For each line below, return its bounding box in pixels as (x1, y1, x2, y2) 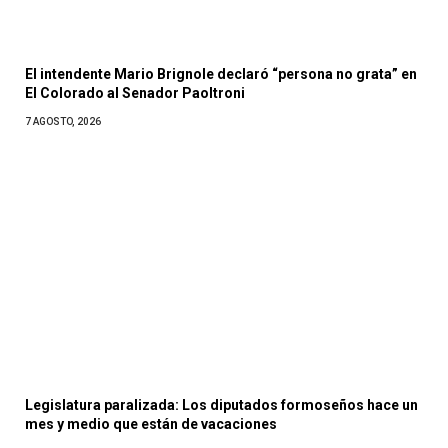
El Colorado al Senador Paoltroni (25, 85, 245, 102)
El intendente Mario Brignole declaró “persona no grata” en (25, 66, 417, 83)
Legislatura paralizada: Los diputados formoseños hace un (25, 396, 418, 413)
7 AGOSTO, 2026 (25, 116, 101, 128)
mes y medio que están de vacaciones (25, 415, 277, 432)
